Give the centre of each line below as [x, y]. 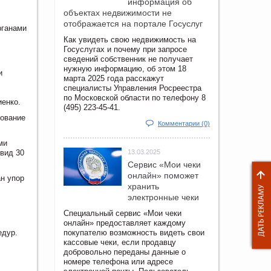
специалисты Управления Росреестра [132, 88]
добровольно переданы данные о [125, 252]
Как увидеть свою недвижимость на [130, 39]
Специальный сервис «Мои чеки [122, 213]
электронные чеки [163, 197]
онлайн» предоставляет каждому [125, 223]
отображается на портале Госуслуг [133, 23]
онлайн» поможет [163, 175]
